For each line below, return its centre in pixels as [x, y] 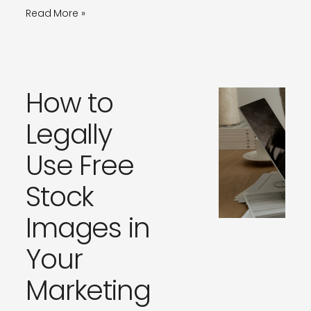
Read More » [55, 14]
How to [69, 103]
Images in [87, 228]
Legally [69, 135]
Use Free [80, 166]
